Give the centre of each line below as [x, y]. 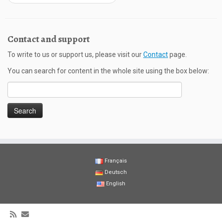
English [116, 184]
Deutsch [116, 172]
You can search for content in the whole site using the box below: [108, 71]
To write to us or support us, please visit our [75, 55]
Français [116, 161]
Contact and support [49, 39]
